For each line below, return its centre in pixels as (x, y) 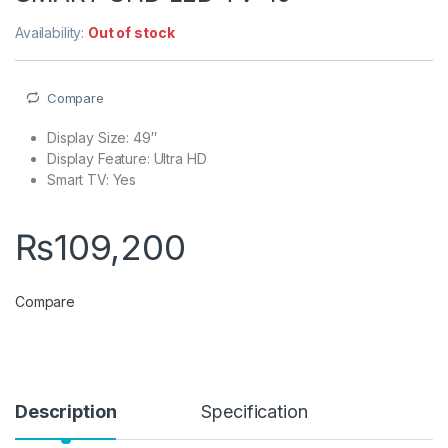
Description (66, 412)
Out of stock (131, 32)
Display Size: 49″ (102, 138)
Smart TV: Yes (92, 180)
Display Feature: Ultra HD (127, 159)
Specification (254, 412)
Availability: (52, 32)
